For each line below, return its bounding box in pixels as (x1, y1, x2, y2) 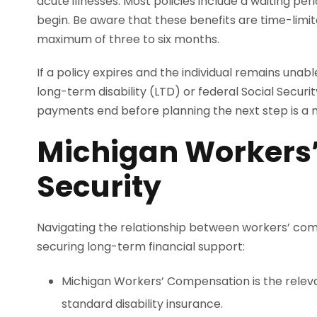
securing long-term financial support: (37, 238, 245, 255)
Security (37, 166, 161, 207)
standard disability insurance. (62, 296, 223, 313)
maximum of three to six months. (37, 31, 219, 48)
